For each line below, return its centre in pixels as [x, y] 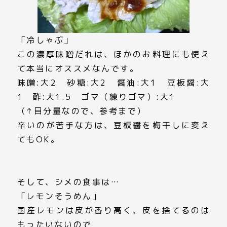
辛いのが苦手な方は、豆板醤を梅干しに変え [113, 125]
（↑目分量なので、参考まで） [82, 111]
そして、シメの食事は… [68, 182]
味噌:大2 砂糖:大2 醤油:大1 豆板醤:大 [113, 83]
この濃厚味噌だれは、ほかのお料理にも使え [113, 54]
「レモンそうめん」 [59, 196]
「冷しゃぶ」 [45, 40]
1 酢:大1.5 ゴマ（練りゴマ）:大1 [96, 97]
